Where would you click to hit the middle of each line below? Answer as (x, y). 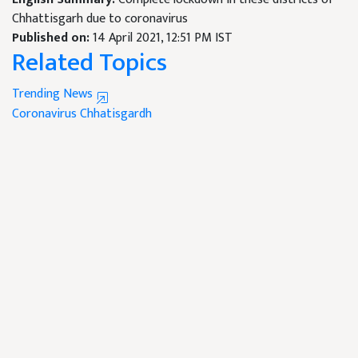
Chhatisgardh (116, 114)
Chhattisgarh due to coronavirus (100, 19)
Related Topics (89, 63)
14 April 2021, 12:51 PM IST (163, 38)
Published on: (52, 38)
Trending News (54, 94)
